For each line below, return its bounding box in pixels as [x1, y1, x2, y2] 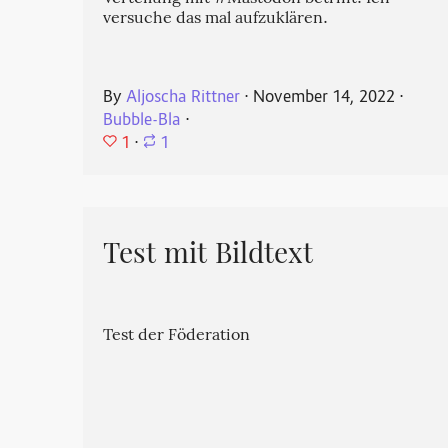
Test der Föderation [103, 324, 251, 349]
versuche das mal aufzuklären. [103, 7, 329, 32]
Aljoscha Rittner [126, 87, 241, 109]
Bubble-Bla [103, 110, 182, 132]
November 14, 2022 [253, 87, 396, 109]
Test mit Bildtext [103, 234, 314, 278]
